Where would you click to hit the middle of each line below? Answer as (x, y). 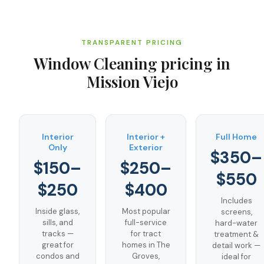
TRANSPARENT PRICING (132, 42)
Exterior (146, 147)
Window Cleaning (95, 63)
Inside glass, (57, 211)
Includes (236, 201)
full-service (146, 222)
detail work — (236, 245)
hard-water (236, 223)
